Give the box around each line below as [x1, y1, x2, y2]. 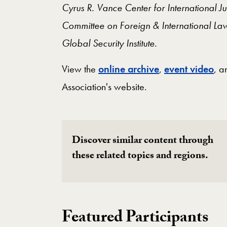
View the [62, 62, 98, 75]
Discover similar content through [72, 133, 213, 150]
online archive [98, 62, 159, 75]
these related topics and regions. [72, 148, 208, 166]
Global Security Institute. [62, 36, 157, 50]
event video [164, 62, 214, 75]
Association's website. [62, 80, 147, 93]
